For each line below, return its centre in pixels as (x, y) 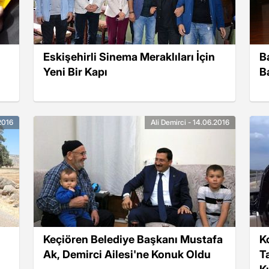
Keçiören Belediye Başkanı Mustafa (133, 239)
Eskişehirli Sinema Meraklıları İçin (129, 56)
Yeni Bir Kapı (75, 71)
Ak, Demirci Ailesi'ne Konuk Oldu (127, 254)
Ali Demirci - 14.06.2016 (190, 122)
